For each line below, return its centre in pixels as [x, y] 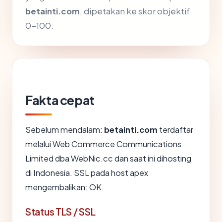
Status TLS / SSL [60, 212]
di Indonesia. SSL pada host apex [87, 173]
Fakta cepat [60, 100]
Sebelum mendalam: [65, 130]
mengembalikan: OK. [65, 187]
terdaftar [175, 130]
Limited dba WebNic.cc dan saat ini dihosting [108, 159]
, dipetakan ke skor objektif [135, 11]
